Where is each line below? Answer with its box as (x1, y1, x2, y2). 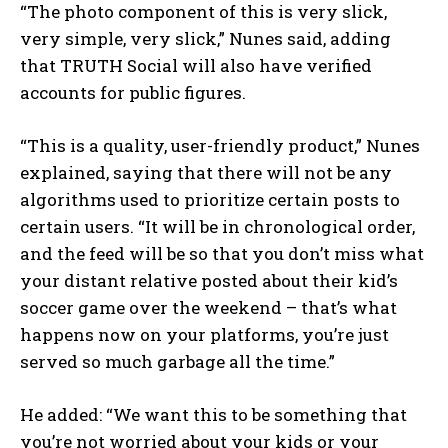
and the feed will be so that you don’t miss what (20, 242, 424, 266)
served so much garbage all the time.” (20, 350, 335, 374)
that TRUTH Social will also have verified (20, 54, 372, 78)
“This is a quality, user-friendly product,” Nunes (20, 134, 420, 158)
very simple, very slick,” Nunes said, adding (20, 27, 391, 51)
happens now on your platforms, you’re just (20, 323, 389, 347)
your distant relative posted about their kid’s (20, 269, 398, 293)
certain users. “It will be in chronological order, (20, 215, 415, 239)
